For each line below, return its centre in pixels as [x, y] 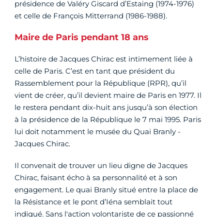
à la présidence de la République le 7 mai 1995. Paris [108, 119]
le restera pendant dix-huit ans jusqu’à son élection [106, 107]
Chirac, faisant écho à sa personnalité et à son [96, 177]
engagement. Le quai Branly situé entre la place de [106, 189]
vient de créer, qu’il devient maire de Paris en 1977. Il [108, 95]
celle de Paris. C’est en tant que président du [95, 71]
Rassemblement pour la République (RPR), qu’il [101, 83]
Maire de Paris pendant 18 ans [82, 37]
